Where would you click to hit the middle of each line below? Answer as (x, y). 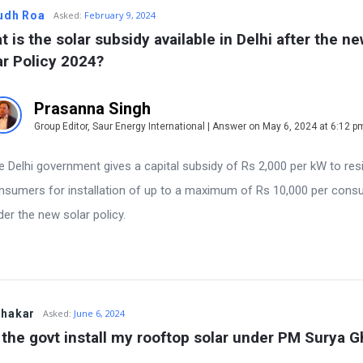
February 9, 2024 (120, 15)
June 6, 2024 (100, 313)
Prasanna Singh (92, 108)
